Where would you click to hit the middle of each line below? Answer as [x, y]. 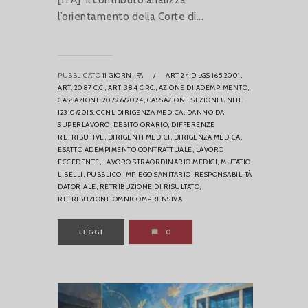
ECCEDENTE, [79, 162]
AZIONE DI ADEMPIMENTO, [204, 88]
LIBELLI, [71, 175]
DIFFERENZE [193, 125]
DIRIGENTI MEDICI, [140, 137]
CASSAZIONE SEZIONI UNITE [195, 100]
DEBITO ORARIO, [141, 125]
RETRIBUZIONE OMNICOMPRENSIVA [120, 199]
